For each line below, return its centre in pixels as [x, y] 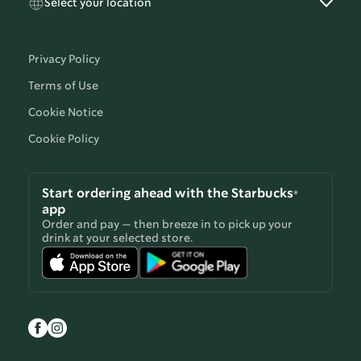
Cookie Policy [64, 140]
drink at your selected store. [118, 239]
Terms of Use [63, 87]
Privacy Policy [64, 60]
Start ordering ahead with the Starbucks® [170, 194]
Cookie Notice [66, 113]
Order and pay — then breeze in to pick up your [167, 225]
